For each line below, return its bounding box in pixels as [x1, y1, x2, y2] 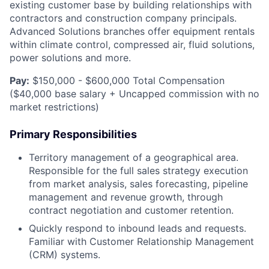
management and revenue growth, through [29, 191, 223, 204]
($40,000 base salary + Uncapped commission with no [10, 88, 259, 100]
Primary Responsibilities [10, 128, 137, 141]
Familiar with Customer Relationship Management [29, 235, 254, 248]
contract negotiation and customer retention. [29, 204, 234, 217]
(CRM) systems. [29, 249, 100, 261]
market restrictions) [10, 101, 99, 113]
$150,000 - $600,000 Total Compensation [29, 74, 225, 87]
